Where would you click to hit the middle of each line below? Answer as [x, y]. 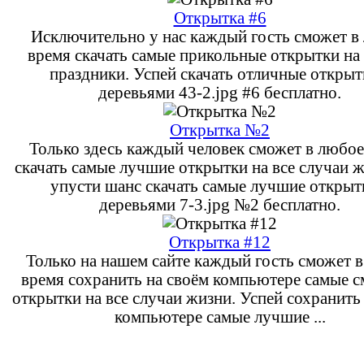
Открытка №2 [220, 130]
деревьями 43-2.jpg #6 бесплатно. [220, 92]
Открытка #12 [220, 242]
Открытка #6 [220, 17]
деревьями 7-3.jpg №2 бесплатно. [220, 204]
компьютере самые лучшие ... [220, 316]
